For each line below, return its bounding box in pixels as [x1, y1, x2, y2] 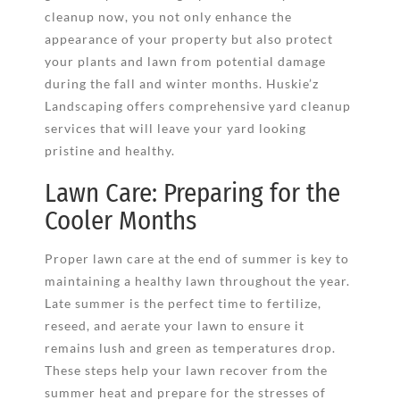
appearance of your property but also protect [44, 30, 333, 46]
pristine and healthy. [44, 142, 175, 158]
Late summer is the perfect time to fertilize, [44, 296, 321, 312]
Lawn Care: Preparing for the [44, 177, 340, 209]
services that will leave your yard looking [44, 120, 306, 136]
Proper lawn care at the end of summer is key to [44, 251, 349, 267]
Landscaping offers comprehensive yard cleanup [44, 97, 351, 113]
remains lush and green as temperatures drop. [44, 340, 336, 356]
